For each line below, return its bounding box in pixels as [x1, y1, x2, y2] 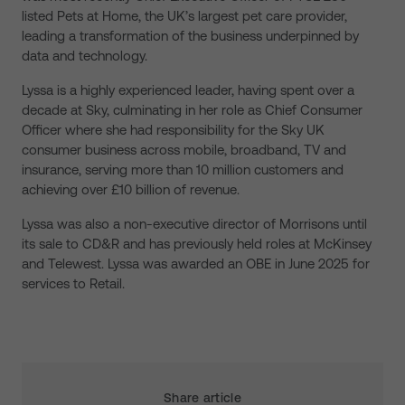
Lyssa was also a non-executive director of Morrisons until [22, 216, 367, 231]
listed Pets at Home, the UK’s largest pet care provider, [22, 8, 347, 24]
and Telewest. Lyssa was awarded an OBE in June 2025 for [22, 256, 370, 271]
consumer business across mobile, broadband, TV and [22, 142, 346, 157]
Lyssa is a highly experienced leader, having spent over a [22, 82, 354, 98]
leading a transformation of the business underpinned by [22, 28, 359, 43]
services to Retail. [22, 276, 125, 291]
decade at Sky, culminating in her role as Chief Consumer [22, 102, 363, 118]
